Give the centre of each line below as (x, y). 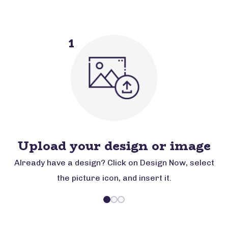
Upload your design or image (114, 146)
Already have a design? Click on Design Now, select (114, 163)
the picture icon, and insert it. (114, 178)
